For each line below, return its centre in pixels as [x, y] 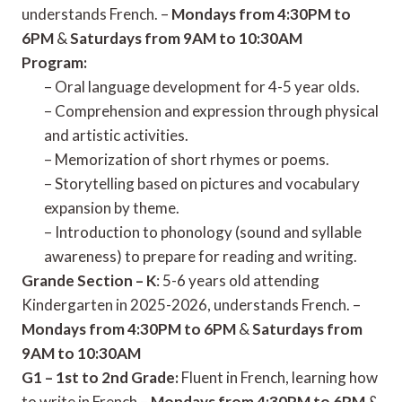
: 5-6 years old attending [238, 280]
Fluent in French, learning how [278, 377]
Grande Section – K [89, 280]
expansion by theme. [112, 208]
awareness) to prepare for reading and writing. [201, 256]
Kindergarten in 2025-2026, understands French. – [191, 305]
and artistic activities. [116, 135]
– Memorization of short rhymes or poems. [187, 159]
